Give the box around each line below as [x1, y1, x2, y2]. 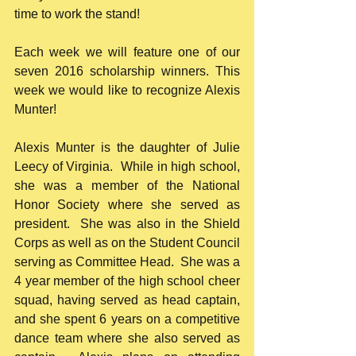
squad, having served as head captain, [14, 293, 240, 307]
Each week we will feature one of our [14, 45, 240, 59]
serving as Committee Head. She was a [14, 255, 240, 269]
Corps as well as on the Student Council [14, 236, 240, 250]
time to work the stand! [14, 7, 140, 21]
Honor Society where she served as [14, 198, 240, 211]
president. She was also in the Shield [14, 217, 240, 230]
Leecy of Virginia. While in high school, [14, 160, 240, 173]
